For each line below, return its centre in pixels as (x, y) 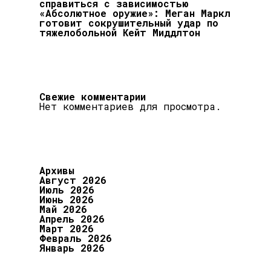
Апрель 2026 (72, 219)
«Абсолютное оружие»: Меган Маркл (135, 13)
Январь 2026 (72, 248)
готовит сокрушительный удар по (129, 23)
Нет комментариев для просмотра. (130, 106)
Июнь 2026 (67, 199)
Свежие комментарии (93, 96)
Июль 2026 (67, 190)
